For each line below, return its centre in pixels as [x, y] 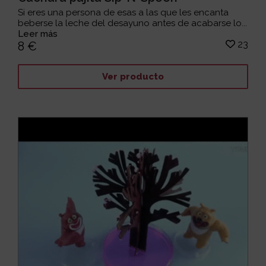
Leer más [38, 34]
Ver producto [133, 77]
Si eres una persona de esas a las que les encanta [123, 12]
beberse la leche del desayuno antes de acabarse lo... [133, 23]
